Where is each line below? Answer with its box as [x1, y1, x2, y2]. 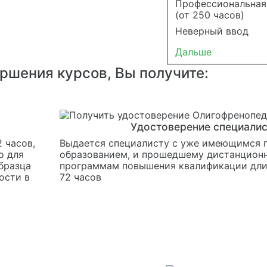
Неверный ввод [175, 24, 249, 37]
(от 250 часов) [175, 8, 244, 21]
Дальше [175, 45, 212, 58]
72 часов [59, 170, 101, 183]
